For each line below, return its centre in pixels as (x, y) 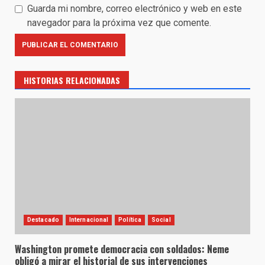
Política (130, 219)
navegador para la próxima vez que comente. (119, 22)
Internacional (89, 219)
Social (161, 219)
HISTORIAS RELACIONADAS (72, 80)
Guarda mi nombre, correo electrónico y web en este (135, 8)
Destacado (43, 219)
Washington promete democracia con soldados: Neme (122, 249)
